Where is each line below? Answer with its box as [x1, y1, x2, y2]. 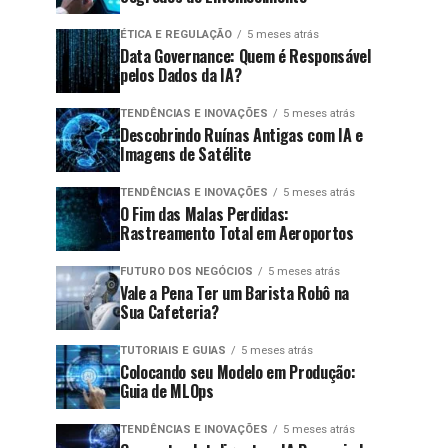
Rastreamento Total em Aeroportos [120, 221, 354, 245]
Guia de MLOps [120, 379, 214, 403]
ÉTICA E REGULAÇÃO [120, 28, 232, 41]
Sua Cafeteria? [120, 300, 219, 324]
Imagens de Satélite [120, 142, 251, 166]
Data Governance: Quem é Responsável [120, 44, 371, 68]
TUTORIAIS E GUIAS [120, 344, 226, 357]
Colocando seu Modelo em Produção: [120, 360, 356, 384]
